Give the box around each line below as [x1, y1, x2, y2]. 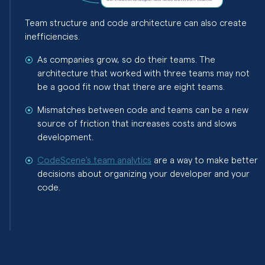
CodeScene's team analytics [37, 154, 151, 166]
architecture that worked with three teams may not [37, 67, 250, 79]
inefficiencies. [25, 31, 80, 42]
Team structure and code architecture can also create [25, 17, 247, 28]
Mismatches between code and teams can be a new [37, 104, 248, 115]
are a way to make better [151, 154, 258, 166]
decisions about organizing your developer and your [37, 168, 250, 179]
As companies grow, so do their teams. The [37, 54, 215, 65]
